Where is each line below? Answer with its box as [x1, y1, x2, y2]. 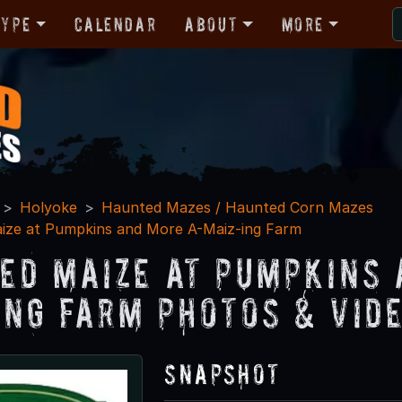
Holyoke [20, 197, 77, 216]
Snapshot [164, 357, 281, 389]
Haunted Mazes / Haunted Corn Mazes [101, 197, 373, 216]
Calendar [74, 13, 157, 35]
